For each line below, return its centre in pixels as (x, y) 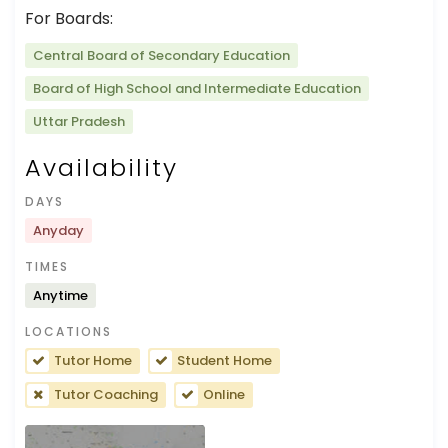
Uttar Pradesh (79, 121)
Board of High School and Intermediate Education (197, 88)
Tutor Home (93, 361)
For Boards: (69, 18)
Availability (101, 167)
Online (224, 395)
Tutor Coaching (106, 395)
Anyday (58, 230)
